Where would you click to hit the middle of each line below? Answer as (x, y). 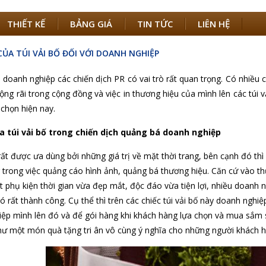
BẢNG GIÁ (91, 24)
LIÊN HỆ (214, 24)
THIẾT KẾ (26, 24)
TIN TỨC (155, 24)
